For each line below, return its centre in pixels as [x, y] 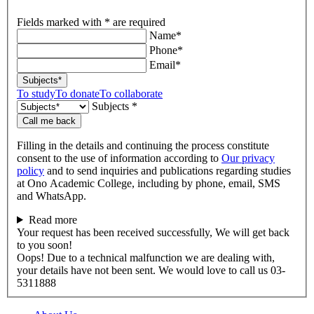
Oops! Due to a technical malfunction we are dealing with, [146, 257]
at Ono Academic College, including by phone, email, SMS [149, 183]
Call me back [49, 121]
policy [30, 170]
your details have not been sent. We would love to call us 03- [151, 270]
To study [36, 93]
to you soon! [45, 245]
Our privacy [248, 158]
